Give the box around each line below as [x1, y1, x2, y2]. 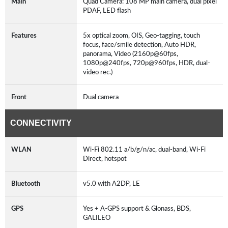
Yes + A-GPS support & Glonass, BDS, [83, 205, 191, 212]
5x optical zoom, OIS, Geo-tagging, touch [83, 32, 200, 39]
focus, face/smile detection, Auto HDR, [83, 41, 196, 48]
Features [11, 32, 37, 39]
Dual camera [83, 93, 119, 101]
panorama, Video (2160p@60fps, [83, 50, 178, 58]
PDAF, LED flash [83, 7, 131, 14]
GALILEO [83, 214, 110, 221]
